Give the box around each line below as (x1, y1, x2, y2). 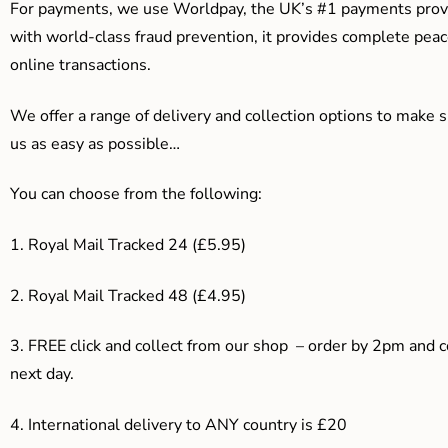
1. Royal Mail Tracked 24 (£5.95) (10, 234, 246, 257)
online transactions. (10, 54, 155, 77)
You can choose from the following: (10, 183, 262, 206)
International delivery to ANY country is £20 (28, 414, 347, 437)
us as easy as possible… (10, 132, 180, 155)
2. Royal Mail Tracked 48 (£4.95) (10, 284, 246, 307)
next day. (10, 363, 74, 386)
